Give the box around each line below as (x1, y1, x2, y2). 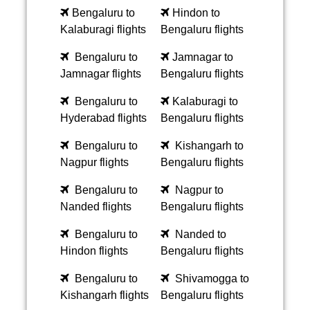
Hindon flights (60, 245, 128, 257)
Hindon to (172, 7, 220, 19)
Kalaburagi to (172, 95, 238, 107)
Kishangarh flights (60, 289, 149, 301)
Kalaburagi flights (60, 24, 146, 35)
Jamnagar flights (60, 68, 141, 80)
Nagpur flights (60, 156, 129, 168)
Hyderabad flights (60, 112, 147, 124)
